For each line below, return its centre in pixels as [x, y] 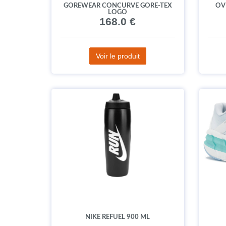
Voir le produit [118, 56]
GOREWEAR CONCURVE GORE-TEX [118, 6]
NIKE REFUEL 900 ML [118, 217]
